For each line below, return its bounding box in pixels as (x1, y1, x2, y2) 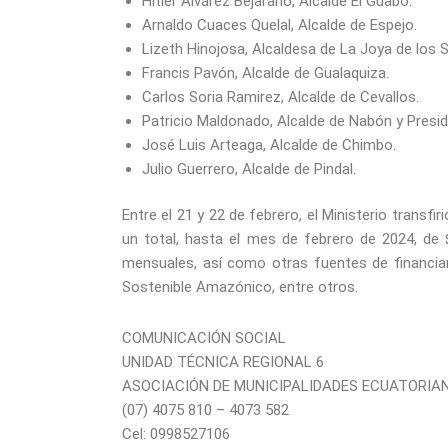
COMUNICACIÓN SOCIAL (122, 328, 286, 347)
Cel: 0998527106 (122, 424, 230, 443)
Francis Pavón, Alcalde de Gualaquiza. (142, 63, 389, 82)
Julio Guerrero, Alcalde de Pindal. (142, 159, 356, 178)
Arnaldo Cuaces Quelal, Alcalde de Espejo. (142, 15, 417, 34)
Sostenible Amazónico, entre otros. (122, 278, 358, 297)
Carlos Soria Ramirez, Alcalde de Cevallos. (142, 87, 419, 106)
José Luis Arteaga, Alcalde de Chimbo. (142, 135, 396, 154)
